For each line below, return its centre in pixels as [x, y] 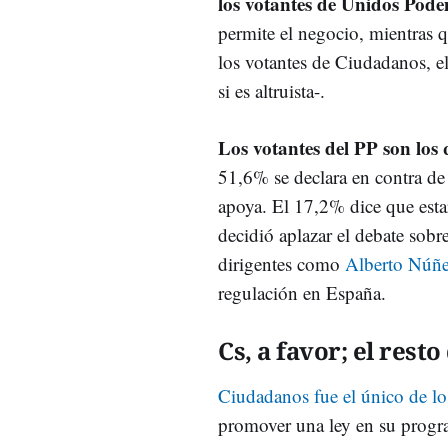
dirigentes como [281, 263]
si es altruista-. [271, 90]
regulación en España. [302, 292]
